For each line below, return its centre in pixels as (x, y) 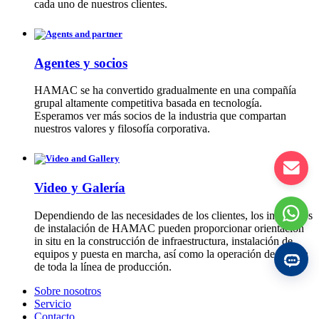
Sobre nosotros (68, 291)
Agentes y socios (81, 63)
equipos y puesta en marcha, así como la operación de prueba (171, 253)
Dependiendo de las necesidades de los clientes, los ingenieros (173, 215)
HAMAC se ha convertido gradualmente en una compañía (165, 90)
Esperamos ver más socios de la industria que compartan (160, 116)
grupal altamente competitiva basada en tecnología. (148, 103)
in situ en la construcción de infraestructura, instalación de (163, 241)
